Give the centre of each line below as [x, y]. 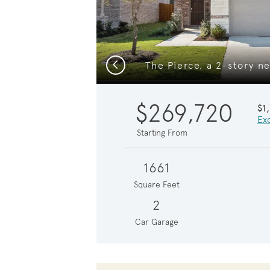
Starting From [162, 132]
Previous [128, 64]
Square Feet [156, 184]
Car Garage [156, 221]
